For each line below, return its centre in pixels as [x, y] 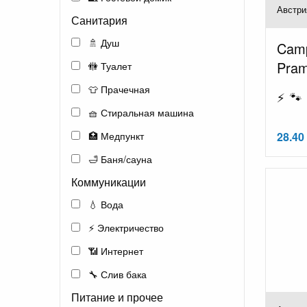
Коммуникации [109, 182]
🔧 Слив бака [116, 274]
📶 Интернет [114, 250]
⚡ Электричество [125, 227]
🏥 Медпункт [115, 135]
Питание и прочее [117, 297]
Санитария [99, 20]
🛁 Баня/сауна [119, 159]
